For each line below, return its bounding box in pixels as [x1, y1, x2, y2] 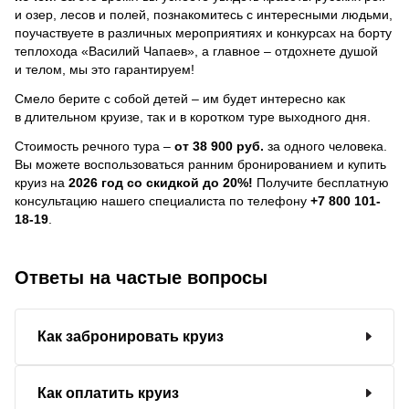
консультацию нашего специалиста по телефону [15, 193, 310, 208]
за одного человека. [264, 138, 387, 153]
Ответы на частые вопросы [15, 267, 267, 288]
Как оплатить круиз [37, 384, 179, 401]
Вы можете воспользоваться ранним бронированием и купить [15, 156, 386, 172]
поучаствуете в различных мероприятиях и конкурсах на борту [15, 25, 392, 40]
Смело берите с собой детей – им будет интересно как [15, 90, 345, 106]
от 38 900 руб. [174, 138, 264, 153]
